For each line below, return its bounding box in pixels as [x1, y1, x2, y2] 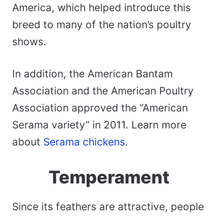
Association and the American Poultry [12, 85, 194, 97]
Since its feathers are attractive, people [12, 200, 204, 213]
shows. [12, 35, 46, 48]
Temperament [49, 166, 169, 188]
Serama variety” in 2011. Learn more [12, 119, 186, 131]
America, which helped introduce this [12, 1, 191, 14]
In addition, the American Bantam [12, 68, 173, 80]
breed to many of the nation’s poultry [12, 18, 191, 31]
